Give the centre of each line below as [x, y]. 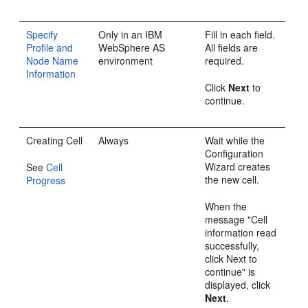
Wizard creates [238, 166]
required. [225, 60]
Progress [46, 180]
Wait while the [235, 140]
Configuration [234, 153]
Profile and [50, 47]
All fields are [232, 47]
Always [114, 140]
